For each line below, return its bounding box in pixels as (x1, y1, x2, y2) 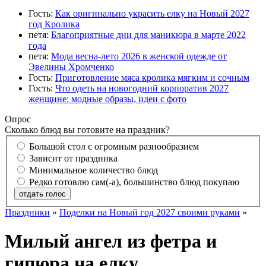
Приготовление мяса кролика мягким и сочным (55, 72, 249, 83)
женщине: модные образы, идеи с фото (28, 94, 186, 104)
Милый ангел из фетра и (5, 230, 217, 252)
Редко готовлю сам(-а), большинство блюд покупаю (29, 176, 239, 187)
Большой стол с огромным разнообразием (29, 141, 199, 151)
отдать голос (19, 189, 66, 198)
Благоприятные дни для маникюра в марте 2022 (51, 30, 246, 40)
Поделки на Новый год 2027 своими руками (59, 207, 240, 217)
